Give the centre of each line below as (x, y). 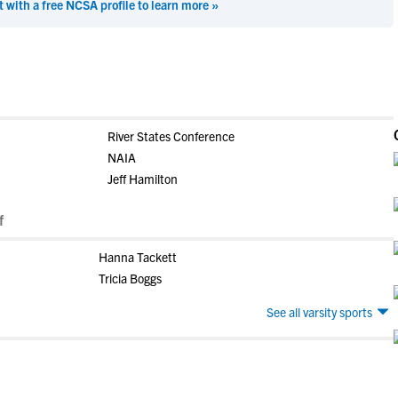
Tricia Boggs (130, 278)
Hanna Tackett (137, 257)
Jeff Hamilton (142, 179)
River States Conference (171, 136)
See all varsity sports (319, 312)
